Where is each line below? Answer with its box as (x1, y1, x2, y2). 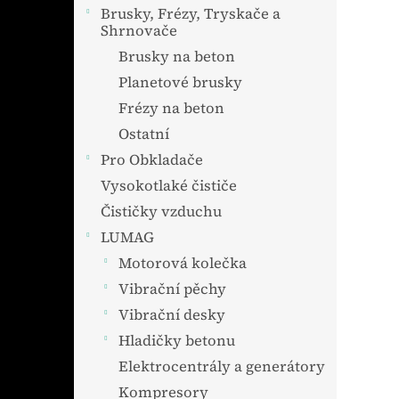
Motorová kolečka (118, 253, 247, 273)
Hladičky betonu (118, 330, 235, 351)
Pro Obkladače (101, 150, 203, 170)
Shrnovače (101, 20, 177, 41)
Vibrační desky (118, 305, 225, 325)
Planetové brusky (118, 72, 242, 93)
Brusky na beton (118, 46, 235, 67)
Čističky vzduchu (101, 201, 222, 222)
